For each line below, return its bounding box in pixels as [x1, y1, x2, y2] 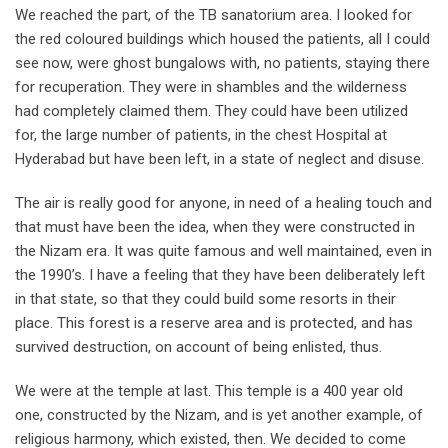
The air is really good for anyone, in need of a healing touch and [15, 193, 432, 212]
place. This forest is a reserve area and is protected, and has [15, 313, 413, 332]
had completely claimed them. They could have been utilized [15, 101, 408, 120]
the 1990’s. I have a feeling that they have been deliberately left [15, 265, 425, 284]
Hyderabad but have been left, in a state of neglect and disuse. [15, 149, 424, 168]
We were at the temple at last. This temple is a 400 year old [15, 381, 403, 400]
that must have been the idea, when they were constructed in [15, 217, 415, 236]
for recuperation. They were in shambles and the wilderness [15, 77, 407, 96]
